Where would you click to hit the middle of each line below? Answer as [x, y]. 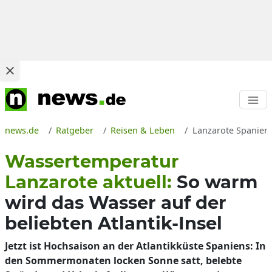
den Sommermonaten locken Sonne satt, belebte [123, 260]
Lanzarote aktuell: [91, 182]
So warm [217, 182]
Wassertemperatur [92, 161]
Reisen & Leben [143, 130]
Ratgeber [75, 130]
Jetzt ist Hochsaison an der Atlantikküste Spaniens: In [135, 246]
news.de [22, 130]
